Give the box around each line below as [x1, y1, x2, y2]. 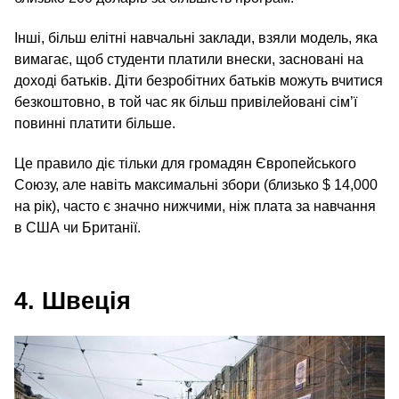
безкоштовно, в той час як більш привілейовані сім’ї [14, 94, 357, 110]
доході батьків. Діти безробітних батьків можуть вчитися [14, 72, 383, 88]
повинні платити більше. [14, 115, 175, 131]
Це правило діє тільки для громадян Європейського [14, 155, 356, 171]
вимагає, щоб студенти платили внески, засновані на [14, 51, 363, 67]
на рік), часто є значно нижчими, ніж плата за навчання [14, 198, 376, 214]
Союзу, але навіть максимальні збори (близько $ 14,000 [14, 176, 378, 192]
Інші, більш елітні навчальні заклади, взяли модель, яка [14, 29, 378, 45]
